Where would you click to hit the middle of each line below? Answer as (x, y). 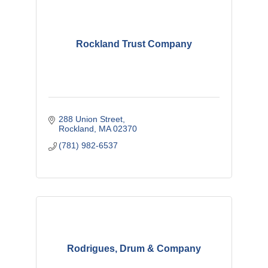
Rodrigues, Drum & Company (134, 248)
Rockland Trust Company (134, 44)
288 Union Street (91, 119)
